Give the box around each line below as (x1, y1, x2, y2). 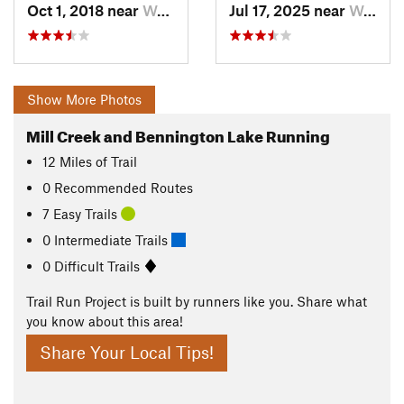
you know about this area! (26, 313, 183, 330)
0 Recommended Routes (42, 179, 194, 196)
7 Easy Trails (42, 205, 122, 222)
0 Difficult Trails (42, 257, 144, 274)
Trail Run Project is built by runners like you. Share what (26, 293, 367, 310)
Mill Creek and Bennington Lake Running (26, 122, 330, 147)
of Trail (96, 152, 138, 170)
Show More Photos (27, 91, 142, 108)
